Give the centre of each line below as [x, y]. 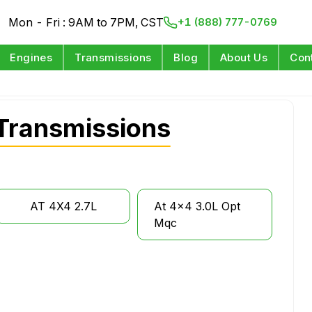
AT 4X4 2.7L [63, 206]
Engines [31, 57]
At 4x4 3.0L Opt [197, 206]
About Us [244, 57]
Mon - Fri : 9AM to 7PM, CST [86, 22]
